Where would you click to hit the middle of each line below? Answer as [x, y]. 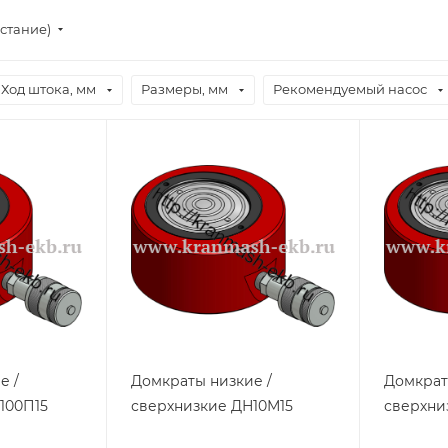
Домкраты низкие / [201, 381]
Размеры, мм [184, 89]
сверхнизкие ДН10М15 [212, 406]
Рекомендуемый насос [350, 89]
